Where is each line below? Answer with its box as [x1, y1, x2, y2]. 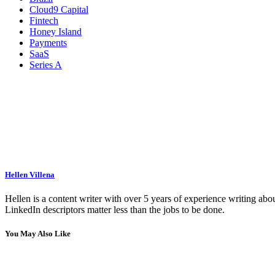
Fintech [29, 15, 58, 26]
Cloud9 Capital [29, 4, 88, 15]
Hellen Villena [5, 169, 55, 179]
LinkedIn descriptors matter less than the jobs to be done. [5, 204, 225, 215]
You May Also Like [5, 229, 71, 239]
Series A [29, 59, 62, 70]
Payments [29, 37, 67, 48]
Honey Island [29, 26, 82, 37]
